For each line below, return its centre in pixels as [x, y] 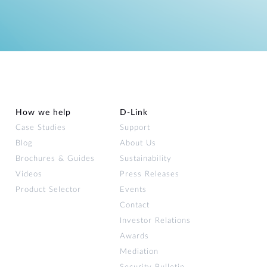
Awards [134, 237]
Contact [135, 206]
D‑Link [134, 113]
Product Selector [48, 190]
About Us [138, 144]
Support [135, 128]
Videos [29, 175]
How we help [43, 113]
